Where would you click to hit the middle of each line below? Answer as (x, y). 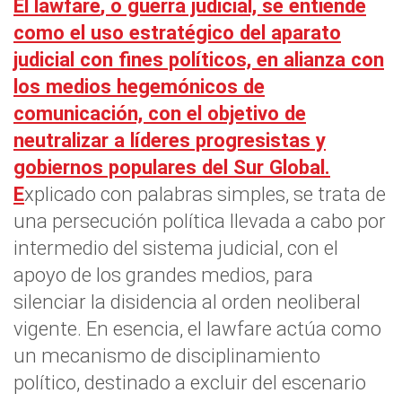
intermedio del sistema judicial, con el (176, 248)
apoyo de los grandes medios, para (163, 275)
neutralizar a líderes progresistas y (170, 140)
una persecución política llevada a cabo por (200, 221)
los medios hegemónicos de (139, 86)
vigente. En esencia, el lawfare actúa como (197, 328)
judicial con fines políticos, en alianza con (199, 59)
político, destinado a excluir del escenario (190, 382)
